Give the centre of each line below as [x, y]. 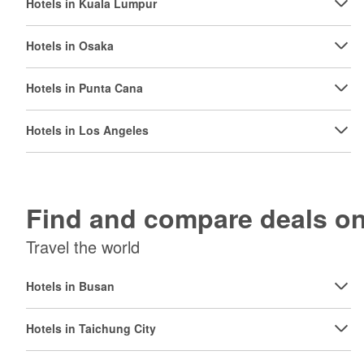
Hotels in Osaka [70, 45]
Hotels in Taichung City [91, 328]
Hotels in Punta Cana [84, 88]
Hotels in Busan [70, 286]
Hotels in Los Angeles [87, 130]
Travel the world [83, 247]
